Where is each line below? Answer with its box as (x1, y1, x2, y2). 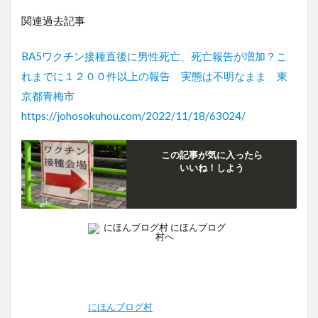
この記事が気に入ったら (160, 149, 263, 161)
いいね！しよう (179, 162, 244, 174)
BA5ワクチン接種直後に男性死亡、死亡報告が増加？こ (21, 50, 287, 63)
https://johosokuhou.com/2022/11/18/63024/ (21, 109, 246, 123)
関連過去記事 (21, 14, 85, 28)
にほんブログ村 (88, 301, 153, 313)
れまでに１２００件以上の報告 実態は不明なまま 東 (21, 70, 287, 83)
